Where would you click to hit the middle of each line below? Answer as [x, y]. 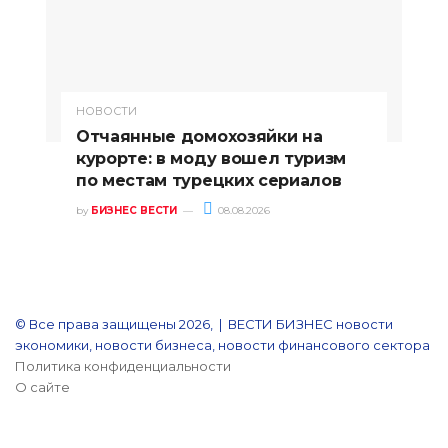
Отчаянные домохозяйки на [199, 137]
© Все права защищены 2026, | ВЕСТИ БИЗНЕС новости [204, 324]
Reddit [37, 429]
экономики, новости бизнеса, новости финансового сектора [222, 345]
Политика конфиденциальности [123, 366]
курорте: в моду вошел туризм [211, 159]
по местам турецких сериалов [209, 181]
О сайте [42, 387]
